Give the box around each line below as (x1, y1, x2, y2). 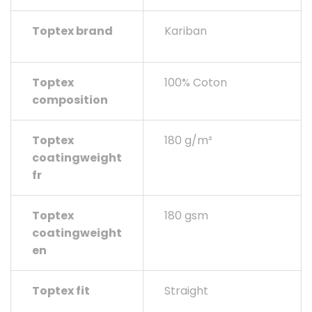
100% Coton (164, 75, 227, 91)
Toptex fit (32, 283, 90, 299)
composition (32, 92, 108, 109)
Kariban (164, 23, 207, 40)
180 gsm (164, 208, 208, 224)
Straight (164, 283, 208, 299)
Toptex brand (32, 23, 113, 40)
